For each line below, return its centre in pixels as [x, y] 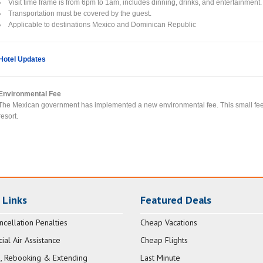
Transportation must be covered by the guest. [80, 13]
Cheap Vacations [169, 223]
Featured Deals [176, 200]
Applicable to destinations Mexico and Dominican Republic [102, 24]
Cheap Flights [164, 240]
